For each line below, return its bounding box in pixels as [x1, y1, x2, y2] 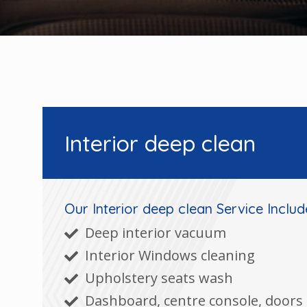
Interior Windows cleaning [84, 246, 255, 265]
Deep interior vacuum [84, 223, 226, 242]
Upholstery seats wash [84, 269, 233, 287]
